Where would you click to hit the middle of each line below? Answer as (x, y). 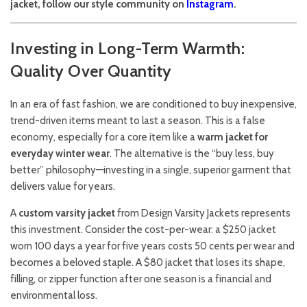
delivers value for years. (63, 187)
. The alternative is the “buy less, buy (192, 154)
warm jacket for (233, 137)
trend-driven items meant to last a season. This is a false (138, 121)
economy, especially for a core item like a (104, 137)
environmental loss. (54, 296)
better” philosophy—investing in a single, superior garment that (151, 170)
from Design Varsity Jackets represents (203, 213)
